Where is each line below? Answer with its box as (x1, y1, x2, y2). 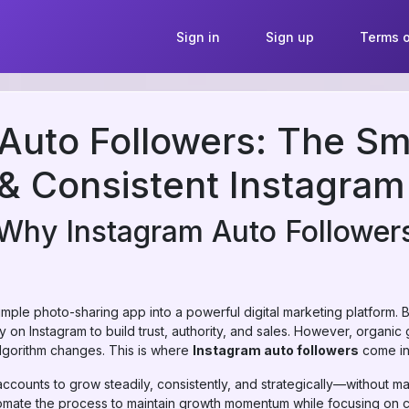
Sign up (265, 28, 314, 45)
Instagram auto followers (193, 342, 359, 358)
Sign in (175, 28, 220, 45)
